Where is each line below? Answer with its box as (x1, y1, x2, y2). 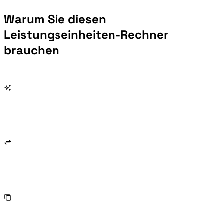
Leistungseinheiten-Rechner (4, 26, 168, 42)
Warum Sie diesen (4, 11, 106, 27)
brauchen (4, 42, 59, 57)
